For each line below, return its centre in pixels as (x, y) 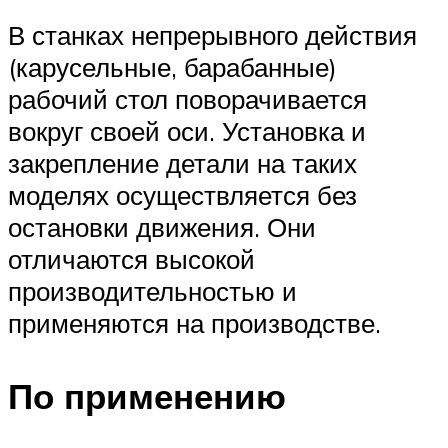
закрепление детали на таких (182, 163)
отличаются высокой (131, 259)
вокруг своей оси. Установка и (187, 131)
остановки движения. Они (162, 227)
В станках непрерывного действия (212, 35)
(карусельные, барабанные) (172, 67)
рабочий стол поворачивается (187, 99)
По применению (147, 396)
